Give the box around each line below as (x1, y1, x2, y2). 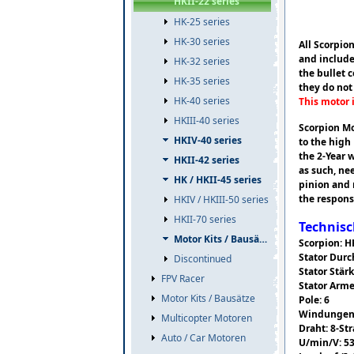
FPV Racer (161, 272, 205, 285)
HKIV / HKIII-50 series (174, 193, 269, 206)
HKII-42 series (174, 153, 239, 167)
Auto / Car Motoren (161, 331, 246, 345)
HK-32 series (174, 55, 230, 68)
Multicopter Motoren (161, 311, 252, 325)
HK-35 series (174, 74, 230, 88)
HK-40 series (174, 94, 230, 107)
